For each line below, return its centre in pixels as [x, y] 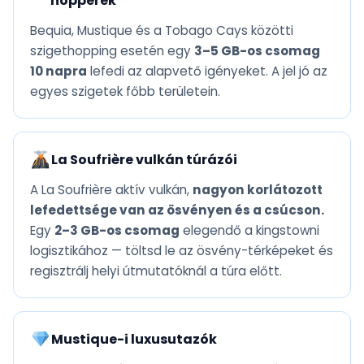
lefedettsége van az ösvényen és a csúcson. [177, 210]
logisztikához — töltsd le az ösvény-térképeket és [182, 251]
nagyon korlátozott [258, 190]
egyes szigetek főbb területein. [125, 92]
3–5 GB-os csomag [257, 51]
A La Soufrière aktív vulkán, [111, 190]
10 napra [58, 71]
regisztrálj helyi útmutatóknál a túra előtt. [156, 271]
